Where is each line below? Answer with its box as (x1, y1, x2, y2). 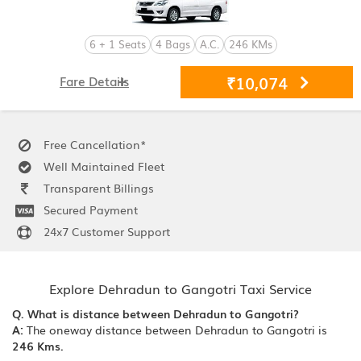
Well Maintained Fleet (40, 157, 164, 174)
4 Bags (155, 35, 190, 52)
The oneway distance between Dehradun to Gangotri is (23, 321, 327, 338)
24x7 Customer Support (40, 222, 170, 239)
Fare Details (60, 71, 129, 89)
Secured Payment (40, 201, 138, 218)
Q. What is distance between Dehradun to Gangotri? (12, 305, 299, 322)
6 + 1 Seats (89, 35, 146, 52)
